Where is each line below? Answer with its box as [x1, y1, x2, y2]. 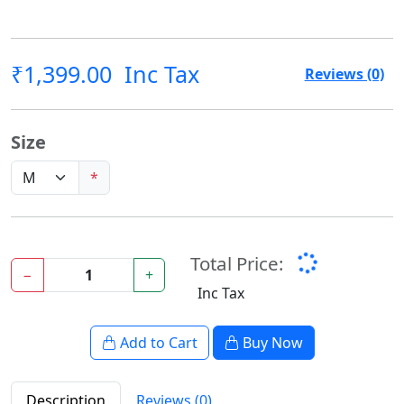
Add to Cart [119, 333, 197, 353]
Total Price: [190, 251, 284, 277]
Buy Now [242, 333, 303, 353]
